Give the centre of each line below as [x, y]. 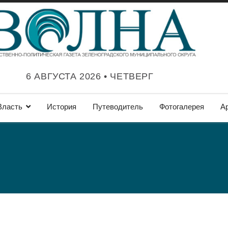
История [62, 107]
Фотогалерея [182, 107]
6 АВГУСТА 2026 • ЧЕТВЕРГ [90, 76]
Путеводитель [118, 107]
